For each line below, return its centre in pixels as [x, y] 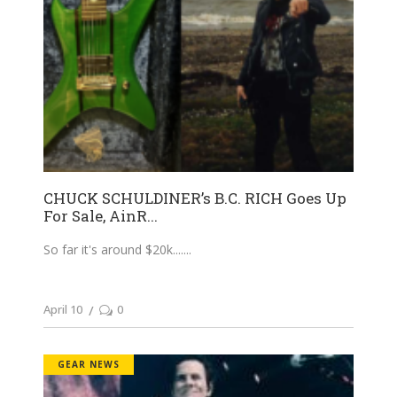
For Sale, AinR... [101, 215]
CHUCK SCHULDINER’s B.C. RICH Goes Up [195, 198]
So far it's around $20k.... [113, 249]
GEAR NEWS [89, 364]
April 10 [63, 309]
